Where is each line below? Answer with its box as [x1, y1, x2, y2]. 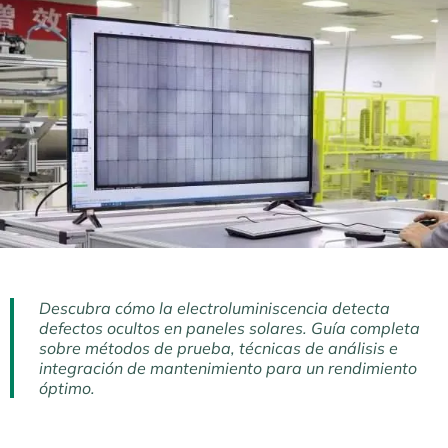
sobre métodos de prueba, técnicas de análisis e [39, 338, 398, 359]
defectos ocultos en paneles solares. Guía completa [39, 318, 420, 339]
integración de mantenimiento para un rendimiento [39, 358, 417, 379]
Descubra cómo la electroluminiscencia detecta [39, 298, 390, 319]
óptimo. [39, 378, 95, 399]
